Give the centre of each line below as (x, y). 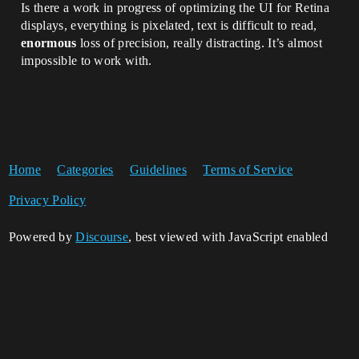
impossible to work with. (87, 61)
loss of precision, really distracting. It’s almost (199, 43)
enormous (49, 43)
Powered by (42, 237)
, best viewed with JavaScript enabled (228, 237)
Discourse (102, 237)
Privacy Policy (47, 200)
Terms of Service (248, 169)
